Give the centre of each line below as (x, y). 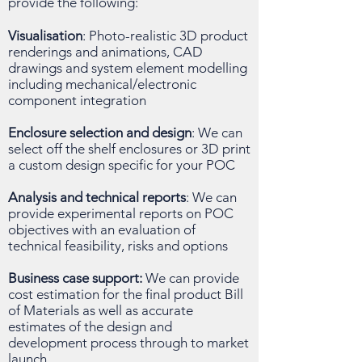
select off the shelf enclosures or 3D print (129, 149)
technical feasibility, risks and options (118, 246)
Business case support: (77, 278)
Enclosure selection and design (100, 133)
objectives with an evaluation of (102, 229)
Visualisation (45, 36)
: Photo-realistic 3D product (165, 36)
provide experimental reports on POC (121, 213)
